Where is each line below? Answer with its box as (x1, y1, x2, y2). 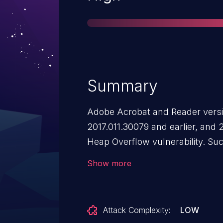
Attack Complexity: (103, 205, 171, 215)
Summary (87, 76, 158, 96)
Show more (87, 158, 131, 168)
